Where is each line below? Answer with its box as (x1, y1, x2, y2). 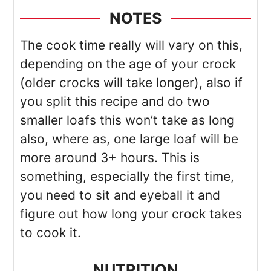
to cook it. (20, 225, 82, 240)
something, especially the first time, (20, 169, 235, 184)
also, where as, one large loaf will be (20, 131, 239, 146)
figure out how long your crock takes (20, 206, 243, 221)
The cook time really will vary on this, (20, 38, 243, 53)
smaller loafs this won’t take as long (20, 113, 235, 128)
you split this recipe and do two (20, 94, 211, 109)
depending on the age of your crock (20, 56, 237, 71)
